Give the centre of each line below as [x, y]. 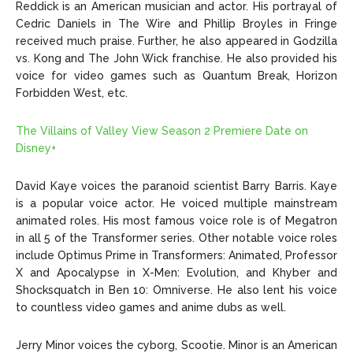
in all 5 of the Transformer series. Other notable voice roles [176, 238]
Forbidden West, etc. [72, 93]
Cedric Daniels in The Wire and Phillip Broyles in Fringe [176, 24]
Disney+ [36, 149]
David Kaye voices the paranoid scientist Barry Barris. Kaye [176, 186]
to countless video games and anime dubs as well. [151, 308]
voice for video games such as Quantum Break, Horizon [176, 76]
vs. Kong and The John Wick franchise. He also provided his [176, 59]
